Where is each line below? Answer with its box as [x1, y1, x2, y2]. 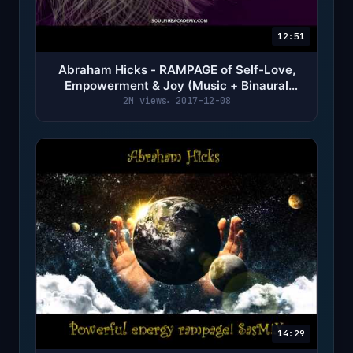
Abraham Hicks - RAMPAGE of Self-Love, [58, 62, 295, 78]
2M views [122, 95, 167, 108]
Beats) [158, 94, 195, 110]
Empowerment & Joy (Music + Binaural [65, 78, 288, 94]
